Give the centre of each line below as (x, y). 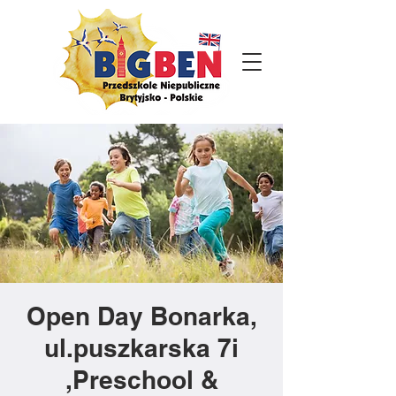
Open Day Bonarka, (141, 316)
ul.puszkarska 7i (141, 348)
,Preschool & (141, 380)
